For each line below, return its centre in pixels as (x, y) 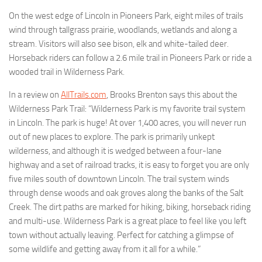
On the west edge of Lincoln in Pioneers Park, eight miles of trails (126, 16)
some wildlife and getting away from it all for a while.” (106, 249)
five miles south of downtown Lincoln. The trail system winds (119, 179)
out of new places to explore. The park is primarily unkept (112, 137)
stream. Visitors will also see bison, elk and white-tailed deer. (119, 44)
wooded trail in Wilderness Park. (68, 72)
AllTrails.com (84, 95)
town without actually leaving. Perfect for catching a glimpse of (121, 235)
